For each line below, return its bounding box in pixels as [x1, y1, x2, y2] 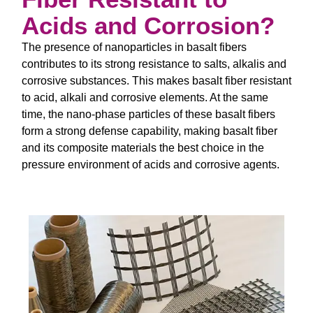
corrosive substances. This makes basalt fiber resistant [22, 75, 291, 87]
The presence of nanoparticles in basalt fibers [22, 41, 247, 54]
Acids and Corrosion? [22, 12, 275, 40]
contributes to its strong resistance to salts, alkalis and [22, 58, 286, 71]
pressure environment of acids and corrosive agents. [22, 159, 279, 171]
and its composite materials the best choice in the [22, 142, 264, 154]
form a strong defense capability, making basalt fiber [22, 125, 277, 138]
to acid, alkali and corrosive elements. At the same [22, 92, 268, 104]
